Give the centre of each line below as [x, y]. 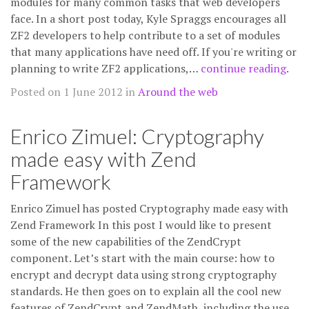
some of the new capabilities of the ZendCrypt [126, 241]
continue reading [243, 68]
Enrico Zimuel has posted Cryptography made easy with [149, 208]
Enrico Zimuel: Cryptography [137, 136]
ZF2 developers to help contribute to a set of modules [145, 35]
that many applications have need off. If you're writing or [153, 52]
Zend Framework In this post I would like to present [141, 225]
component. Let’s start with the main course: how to [142, 258]
